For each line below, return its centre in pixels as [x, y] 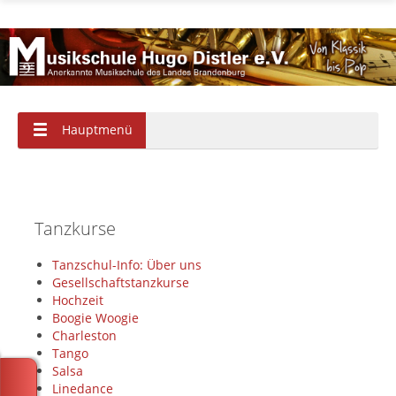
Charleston [84, 335]
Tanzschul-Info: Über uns [127, 264]
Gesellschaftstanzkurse [121, 282]
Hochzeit [78, 300]
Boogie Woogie [95, 317]
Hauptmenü [97, 129]
